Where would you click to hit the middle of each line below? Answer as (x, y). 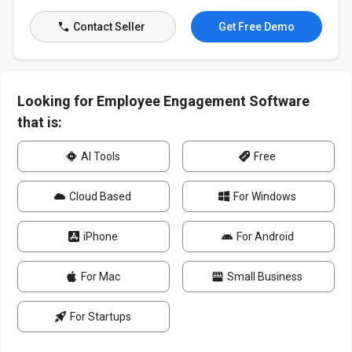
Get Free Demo (256, 27)
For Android (264, 236)
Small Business (264, 277)
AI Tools (99, 156)
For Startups (99, 317)
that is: (40, 122)
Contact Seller (108, 27)
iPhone (99, 236)
